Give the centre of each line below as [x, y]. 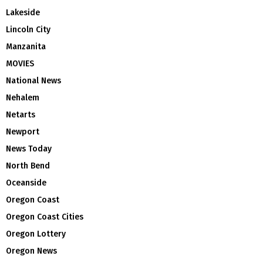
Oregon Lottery [36, 234]
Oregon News [31, 251]
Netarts [21, 115]
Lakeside [23, 13]
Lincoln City [28, 30]
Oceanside [26, 183]
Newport [23, 132]
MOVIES [20, 64]
